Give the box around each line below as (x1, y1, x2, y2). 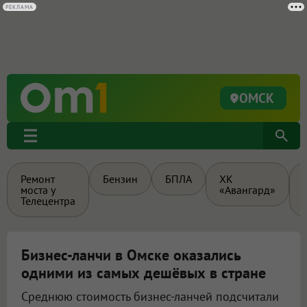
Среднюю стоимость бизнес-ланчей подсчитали (21, 288, 279, 304)
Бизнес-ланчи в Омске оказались (21, 245, 241, 265)
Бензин (103, 172, 138, 186)
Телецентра (21, 194, 75, 208)
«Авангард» (219, 183, 275, 197)
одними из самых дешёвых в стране (21, 263, 266, 282)
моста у (21, 183, 56, 197)
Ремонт (21, 172, 55, 186)
